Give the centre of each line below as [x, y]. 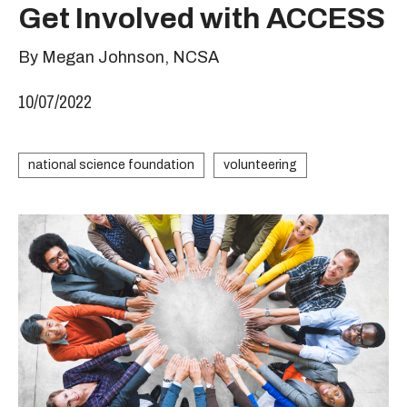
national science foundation [111, 165]
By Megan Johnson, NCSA [119, 57]
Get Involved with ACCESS [202, 19]
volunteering [260, 165]
